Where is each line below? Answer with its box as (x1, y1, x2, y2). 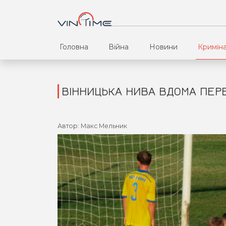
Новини (149, 42, 178, 51)
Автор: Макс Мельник (58, 122, 127, 130)
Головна (60, 42, 88, 51)
